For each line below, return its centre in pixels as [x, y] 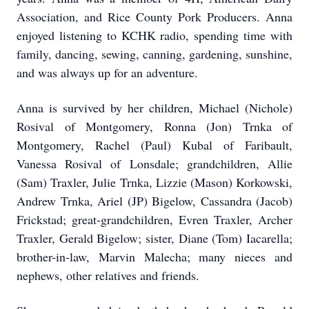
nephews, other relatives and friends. [108, 275]
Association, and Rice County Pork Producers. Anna [154, 17]
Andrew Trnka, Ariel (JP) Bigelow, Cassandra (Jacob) [154, 201]
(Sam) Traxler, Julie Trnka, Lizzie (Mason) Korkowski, [154, 182]
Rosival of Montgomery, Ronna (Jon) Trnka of [154, 126]
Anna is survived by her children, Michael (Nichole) [154, 108]
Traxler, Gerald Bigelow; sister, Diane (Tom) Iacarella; [154, 238]
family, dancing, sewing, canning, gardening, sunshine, [154, 54]
